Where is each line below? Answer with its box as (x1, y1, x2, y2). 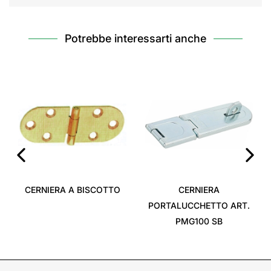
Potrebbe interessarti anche (65, 32, 206, 45)
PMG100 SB (175, 216, 223, 226)
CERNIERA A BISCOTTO (24, 184, 120, 195)
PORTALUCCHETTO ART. (148, 200, 250, 211)
